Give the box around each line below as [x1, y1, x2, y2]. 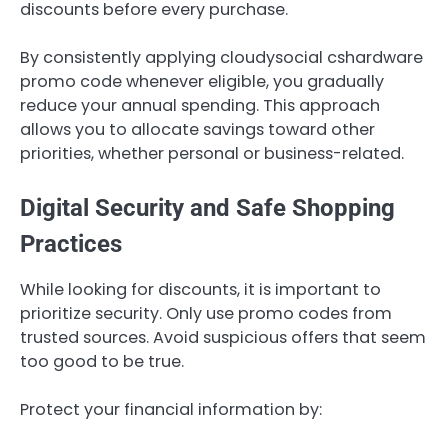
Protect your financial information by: [20, 398, 322, 422]
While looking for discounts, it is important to [20, 277, 381, 301]
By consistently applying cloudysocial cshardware [20, 45, 423, 69]
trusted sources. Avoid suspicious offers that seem [20, 325, 426, 349]
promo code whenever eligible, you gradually [20, 69, 384, 93]
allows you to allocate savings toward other [20, 117, 375, 141]
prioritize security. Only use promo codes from [20, 301, 392, 325]
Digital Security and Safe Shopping [20, 193, 395, 222]
